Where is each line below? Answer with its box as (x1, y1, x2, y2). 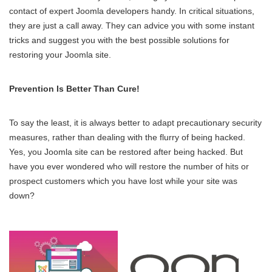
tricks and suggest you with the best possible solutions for (9, 35, 229, 45)
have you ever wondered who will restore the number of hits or (9, 161, 249, 171)
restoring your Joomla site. (9, 49, 111, 59)
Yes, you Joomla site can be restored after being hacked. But (9, 146, 243, 157)
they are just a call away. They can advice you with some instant (9, 20, 254, 30)
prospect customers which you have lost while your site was (9, 175, 237, 186)
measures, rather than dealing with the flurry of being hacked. (9, 132, 245, 142)
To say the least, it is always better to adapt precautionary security (9, 117, 262, 127)
